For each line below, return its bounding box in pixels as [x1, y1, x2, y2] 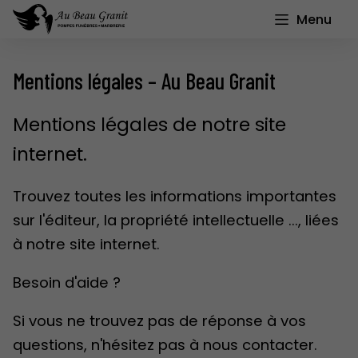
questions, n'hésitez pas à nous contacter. [13, 335, 317, 356]
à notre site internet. [13, 233, 160, 254]
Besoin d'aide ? [13, 272, 121, 292]
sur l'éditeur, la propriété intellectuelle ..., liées [13, 209, 339, 230]
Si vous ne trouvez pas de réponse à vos [13, 311, 306, 332]
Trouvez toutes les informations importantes [13, 185, 336, 206]
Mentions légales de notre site [13, 112, 286, 138]
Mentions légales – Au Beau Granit [13, 66, 276, 94]
